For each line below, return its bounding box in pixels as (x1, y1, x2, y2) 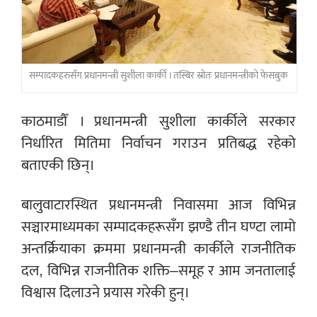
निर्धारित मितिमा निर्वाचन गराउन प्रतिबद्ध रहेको (21, 131, 296, 156)
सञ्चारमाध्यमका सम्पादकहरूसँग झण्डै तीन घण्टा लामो (21, 214, 296, 240)
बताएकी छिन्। (21, 153, 95, 178)
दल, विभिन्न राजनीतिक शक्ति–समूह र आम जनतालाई (21, 258, 296, 284)
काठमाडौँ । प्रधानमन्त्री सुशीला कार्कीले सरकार (21, 109, 296, 134)
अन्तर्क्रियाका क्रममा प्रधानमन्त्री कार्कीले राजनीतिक (21, 236, 296, 262)
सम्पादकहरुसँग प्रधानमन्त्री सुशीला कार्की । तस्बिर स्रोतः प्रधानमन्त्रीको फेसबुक (29, 67, 288, 85)
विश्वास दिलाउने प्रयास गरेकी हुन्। (21, 280, 190, 306)
